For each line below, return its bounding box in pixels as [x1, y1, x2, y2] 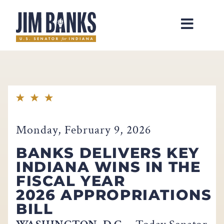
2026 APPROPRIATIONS [16, 185, 212, 203]
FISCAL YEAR [16, 171, 125, 189]
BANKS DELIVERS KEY [16, 143, 199, 161]
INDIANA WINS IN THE [16, 157, 201, 175]
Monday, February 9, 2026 [16, 121, 151, 137]
